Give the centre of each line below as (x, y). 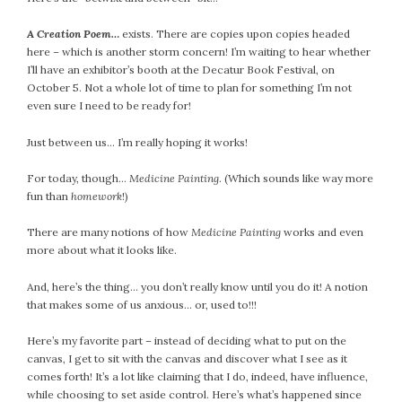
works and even (322, 232)
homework (96, 196)
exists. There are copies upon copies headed (235, 34)
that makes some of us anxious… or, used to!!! (142, 304)
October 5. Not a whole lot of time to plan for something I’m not (189, 88)
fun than (49, 196)
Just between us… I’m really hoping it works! (137, 142)
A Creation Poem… (73, 34)
